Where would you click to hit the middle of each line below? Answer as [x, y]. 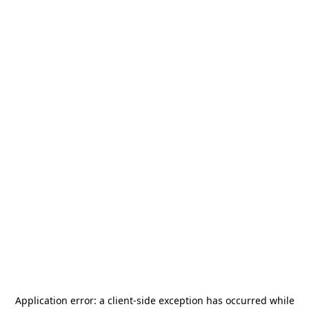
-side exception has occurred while [213, 300]
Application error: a [61, 300]
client [120, 300]
